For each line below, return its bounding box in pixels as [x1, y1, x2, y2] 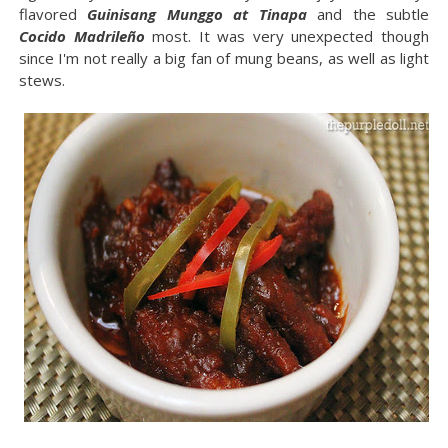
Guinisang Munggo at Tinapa [87, 3, 307, 24]
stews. [18, 69, 65, 90]
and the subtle [306, 3, 430, 24]
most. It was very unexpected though [144, 25, 430, 46]
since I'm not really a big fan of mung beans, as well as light [18, 47, 430, 68]
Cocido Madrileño [18, 25, 145, 46]
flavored [18, 3, 88, 24]
